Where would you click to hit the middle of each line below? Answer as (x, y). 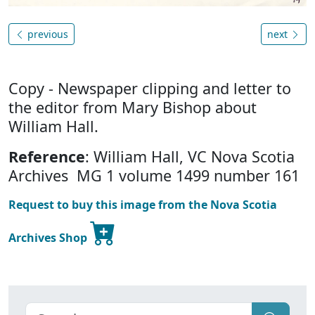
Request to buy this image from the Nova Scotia (143, 205)
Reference (47, 157)
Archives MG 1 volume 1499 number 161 (154, 176)
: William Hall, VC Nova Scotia (190, 157)
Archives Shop (49, 238)
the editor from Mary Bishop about (133, 108)
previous (46, 34)
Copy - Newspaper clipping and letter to (150, 89)
